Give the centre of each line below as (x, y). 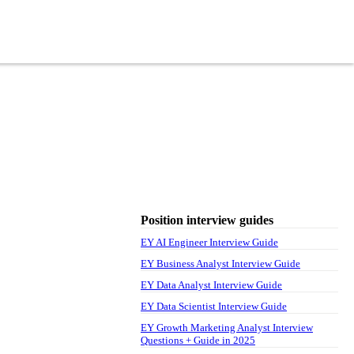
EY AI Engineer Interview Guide (209, 242)
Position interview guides (207, 220)
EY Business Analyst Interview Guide (220, 263)
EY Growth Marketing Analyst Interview (227, 327)
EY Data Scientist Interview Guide (214, 306)
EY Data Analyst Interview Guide (211, 284)
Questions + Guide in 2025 (198, 340)
